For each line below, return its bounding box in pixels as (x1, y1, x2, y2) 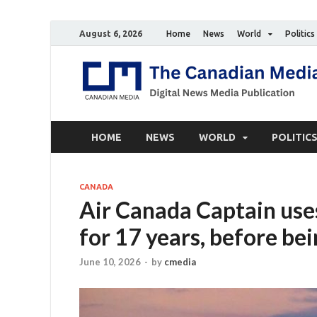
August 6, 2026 (79, 28, 142, 38)
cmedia (164, 256, 196, 268)
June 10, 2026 (79, 256, 141, 268)
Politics (285, 28, 315, 38)
